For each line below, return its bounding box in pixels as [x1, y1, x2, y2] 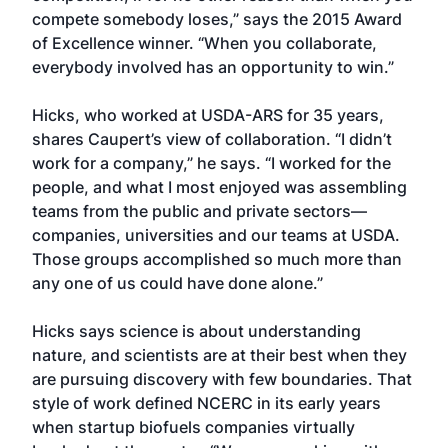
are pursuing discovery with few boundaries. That [32, 369, 412, 389]
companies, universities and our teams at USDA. [32, 225, 400, 245]
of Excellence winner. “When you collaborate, [32, 33, 377, 53]
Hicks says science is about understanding [32, 321, 361, 341]
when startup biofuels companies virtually [32, 417, 355, 437]
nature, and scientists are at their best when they [32, 345, 407, 365]
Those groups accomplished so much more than [32, 249, 402, 269]
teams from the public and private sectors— [32, 201, 367, 221]
